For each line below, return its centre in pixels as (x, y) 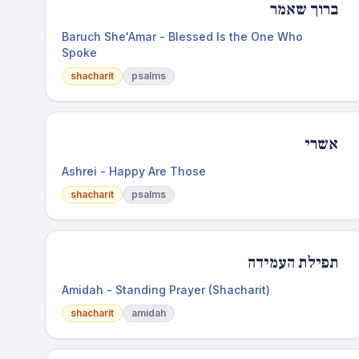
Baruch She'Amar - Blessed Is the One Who (182, 36)
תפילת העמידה (292, 263)
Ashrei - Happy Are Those (134, 171)
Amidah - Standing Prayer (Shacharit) (166, 290)
